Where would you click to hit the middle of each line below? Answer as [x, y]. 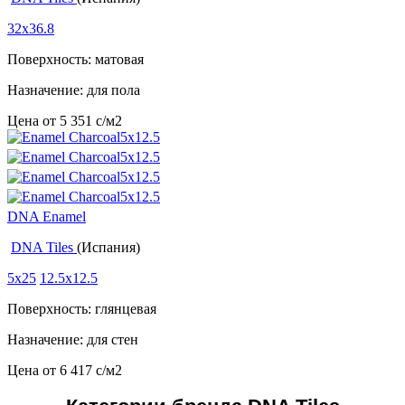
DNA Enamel [47, 217]
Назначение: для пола [74, 90]
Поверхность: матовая [75, 60]
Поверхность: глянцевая [82, 309]
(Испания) [108, 248]
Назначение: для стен [73, 340]
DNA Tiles [44, 248]
